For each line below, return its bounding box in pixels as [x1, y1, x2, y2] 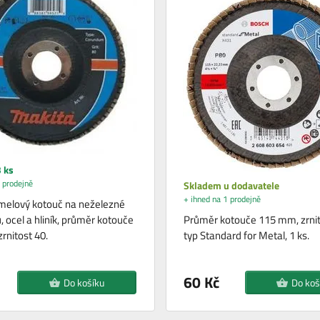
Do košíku [63, 275, 104, 291]
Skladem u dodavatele [183, 178, 281, 194]
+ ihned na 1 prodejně [183, 192, 261, 206]
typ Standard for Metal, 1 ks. [183, 227, 309, 244]
